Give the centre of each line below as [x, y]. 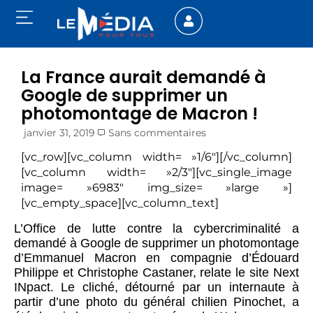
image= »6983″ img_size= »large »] [156, 188]
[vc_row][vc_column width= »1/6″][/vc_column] [156, 157]
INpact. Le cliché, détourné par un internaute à [156, 287]
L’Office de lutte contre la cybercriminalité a [156, 228]
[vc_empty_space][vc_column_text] [120, 203]
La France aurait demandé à [144, 78]
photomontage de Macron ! [139, 114]
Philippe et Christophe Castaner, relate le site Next [156, 272]
